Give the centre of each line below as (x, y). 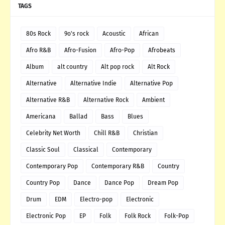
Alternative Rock (106, 100)
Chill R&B (107, 133)
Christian (145, 133)
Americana (41, 116)
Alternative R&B (48, 100)
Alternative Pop (151, 83)
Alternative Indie (93, 83)
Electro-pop (96, 199)
